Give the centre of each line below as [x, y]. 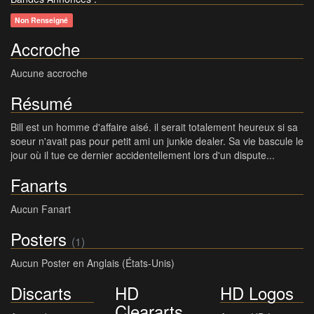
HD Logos [257, 293]
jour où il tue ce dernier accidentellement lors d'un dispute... [143, 155]
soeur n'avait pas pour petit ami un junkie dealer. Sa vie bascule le [157, 141]
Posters [39, 239]
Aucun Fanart [41, 209]
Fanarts [39, 185]
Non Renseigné [42, 20]
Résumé [41, 103]
